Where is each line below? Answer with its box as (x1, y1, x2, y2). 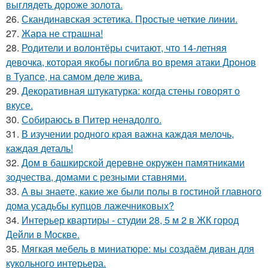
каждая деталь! (6, 141, 73, 155)
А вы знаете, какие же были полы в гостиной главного (22, 184, 261, 198)
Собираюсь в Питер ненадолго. (22, 112, 162, 126)
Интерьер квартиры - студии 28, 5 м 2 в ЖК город (22, 212, 239, 227)
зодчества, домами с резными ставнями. (6, 169, 187, 184)
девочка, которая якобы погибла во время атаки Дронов (6, 54, 256, 69)
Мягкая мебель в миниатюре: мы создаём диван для (22, 241, 254, 255)
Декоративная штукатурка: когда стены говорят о (22, 83, 240, 98)
